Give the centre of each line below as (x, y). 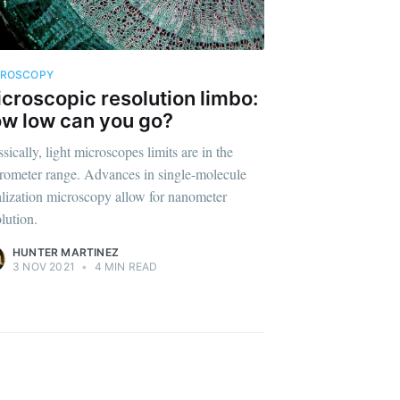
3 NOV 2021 (44, 267)
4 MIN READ (125, 267)
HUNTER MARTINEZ (66, 253)
